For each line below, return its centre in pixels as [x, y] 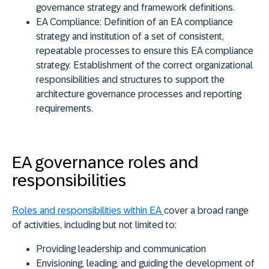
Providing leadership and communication [121, 249]
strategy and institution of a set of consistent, [130, 36]
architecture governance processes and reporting [139, 94]
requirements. [65, 108]
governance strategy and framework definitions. [135, 7]
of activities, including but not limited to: [94, 225]
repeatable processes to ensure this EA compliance [145, 50]
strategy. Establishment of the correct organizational [144, 65]
